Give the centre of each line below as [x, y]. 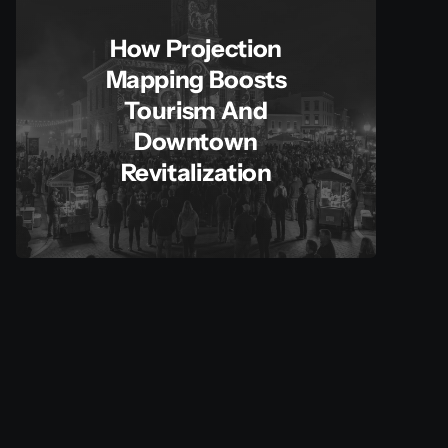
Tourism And [196, 111]
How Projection [196, 49]
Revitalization [196, 173]
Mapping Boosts [196, 80]
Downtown [196, 142]
